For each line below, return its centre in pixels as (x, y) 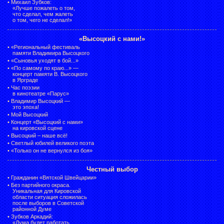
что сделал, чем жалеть (43, 14)
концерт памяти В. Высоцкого (50, 74)
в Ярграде (25, 80)
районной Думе (32, 209)
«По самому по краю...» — (45, 68)
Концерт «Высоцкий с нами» (47, 122)
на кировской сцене (37, 128)
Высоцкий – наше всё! (39, 135)
